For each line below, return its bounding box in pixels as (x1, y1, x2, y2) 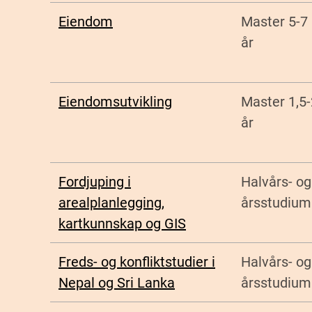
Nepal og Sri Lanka (58, 274, 175, 292)
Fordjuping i (58, 173, 131, 191)
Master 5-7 (241, 13, 308, 31)
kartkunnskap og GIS (58, 215, 186, 233)
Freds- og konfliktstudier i (58, 253, 215, 271)
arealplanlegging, (58, 194, 164, 212)
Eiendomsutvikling (58, 93, 172, 111)
